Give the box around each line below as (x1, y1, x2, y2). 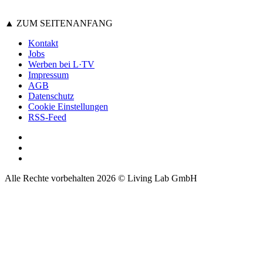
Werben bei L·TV (28, 59, 95, 69)
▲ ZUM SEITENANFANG (5, 18, 113, 28)
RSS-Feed (28, 112, 66, 122)
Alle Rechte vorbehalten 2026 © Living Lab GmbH (5, 173, 197, 183)
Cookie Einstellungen (28, 101, 108, 112)
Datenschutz (28, 90, 74, 101)
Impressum (28, 69, 69, 80)
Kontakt (28, 38, 58, 48)
